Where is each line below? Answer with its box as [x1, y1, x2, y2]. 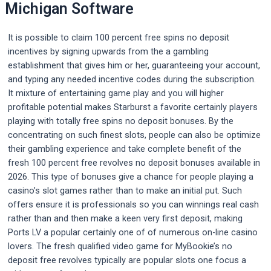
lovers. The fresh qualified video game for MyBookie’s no [8, 240, 232, 252]
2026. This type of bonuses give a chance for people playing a [8, 171, 253, 182]
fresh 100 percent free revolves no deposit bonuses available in [8, 157, 260, 168]
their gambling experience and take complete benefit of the [8, 143, 241, 154]
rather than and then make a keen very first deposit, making [8, 212, 243, 224]
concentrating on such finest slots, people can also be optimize [8, 129, 261, 140]
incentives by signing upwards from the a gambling [8, 45, 209, 57]
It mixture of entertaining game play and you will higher [8, 87, 224, 99]
